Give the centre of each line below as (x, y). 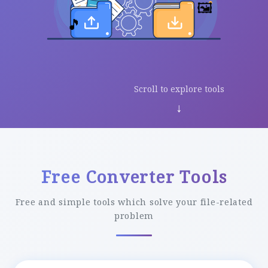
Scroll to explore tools (179, 89)
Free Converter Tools (134, 176)
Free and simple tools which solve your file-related (134, 202)
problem (134, 215)
